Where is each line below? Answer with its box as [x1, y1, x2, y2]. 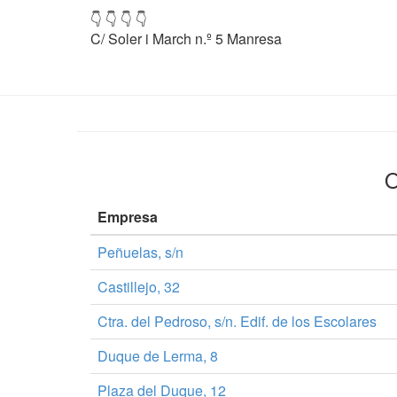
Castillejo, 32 [97, 276, 180, 297]
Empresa [97, 206, 158, 227]
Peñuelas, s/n [97, 242, 183, 262]
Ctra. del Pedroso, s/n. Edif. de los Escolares [97, 311, 377, 331]
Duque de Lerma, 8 [97, 346, 218, 366]
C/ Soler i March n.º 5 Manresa [90, 28, 282, 49]
